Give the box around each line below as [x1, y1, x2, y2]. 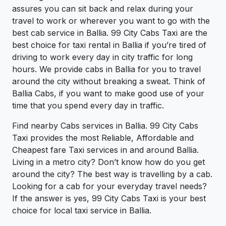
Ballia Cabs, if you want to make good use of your [12, 88, 204, 99]
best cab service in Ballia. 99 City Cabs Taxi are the [12, 28, 207, 38]
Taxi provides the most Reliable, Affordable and [12, 133, 194, 143]
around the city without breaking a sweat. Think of [12, 76, 205, 87]
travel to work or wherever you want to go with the [12, 16, 210, 26]
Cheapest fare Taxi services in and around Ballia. [12, 145, 199, 155]
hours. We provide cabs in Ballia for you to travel [12, 64, 201, 75]
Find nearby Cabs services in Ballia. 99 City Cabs [12, 121, 198, 131]
